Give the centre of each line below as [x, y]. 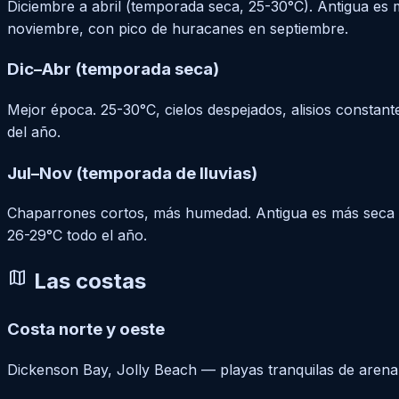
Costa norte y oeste [86, 330]
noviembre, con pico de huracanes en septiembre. [178, 28]
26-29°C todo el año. [77, 236]
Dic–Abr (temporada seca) [113, 69]
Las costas [87, 281]
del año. [34, 132]
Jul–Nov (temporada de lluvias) [132, 173]
